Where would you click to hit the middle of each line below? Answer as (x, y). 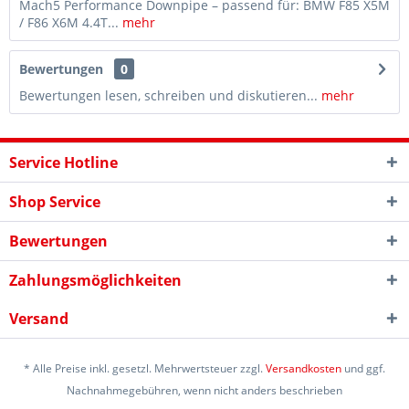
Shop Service (55, 202)
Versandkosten (304, 369)
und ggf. (363, 369)
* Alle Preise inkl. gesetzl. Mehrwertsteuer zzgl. (145, 369)
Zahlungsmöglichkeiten (95, 280)
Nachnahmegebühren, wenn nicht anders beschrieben (204, 391)
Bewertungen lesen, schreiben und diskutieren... (168, 95)
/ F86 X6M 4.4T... (69, 22)
